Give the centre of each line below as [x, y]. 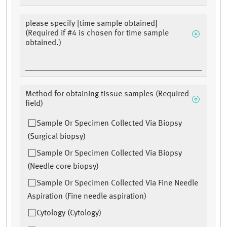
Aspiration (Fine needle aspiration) [87, 197]
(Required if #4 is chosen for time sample [97, 34]
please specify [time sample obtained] [91, 24]
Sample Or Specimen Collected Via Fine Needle [117, 184]
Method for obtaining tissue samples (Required [107, 94]
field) [34, 104]
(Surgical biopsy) [56, 137]
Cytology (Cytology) [69, 214]
